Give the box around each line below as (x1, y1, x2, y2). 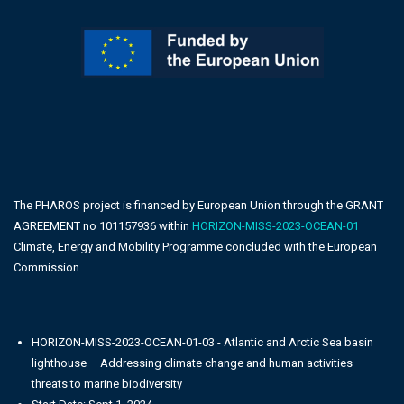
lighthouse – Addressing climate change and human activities (32, 356, 353, 371)
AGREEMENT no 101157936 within (14, 219, 192, 234)
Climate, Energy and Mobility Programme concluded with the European (14, 240, 377, 254)
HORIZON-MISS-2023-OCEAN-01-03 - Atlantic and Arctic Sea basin (32, 335, 373, 350)
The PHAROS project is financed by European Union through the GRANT (14, 198, 383, 213)
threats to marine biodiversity (32, 377, 185, 391)
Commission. (14, 261, 82, 275)
